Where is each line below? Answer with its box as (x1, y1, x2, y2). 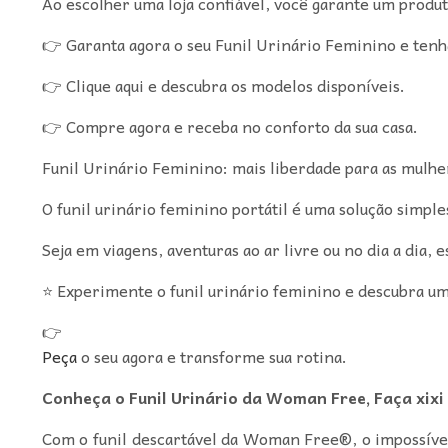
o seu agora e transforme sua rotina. (76, 342, 347, 369)
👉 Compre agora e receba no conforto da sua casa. (41, 112, 418, 139)
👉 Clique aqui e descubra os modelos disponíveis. (41, 71, 405, 98)
